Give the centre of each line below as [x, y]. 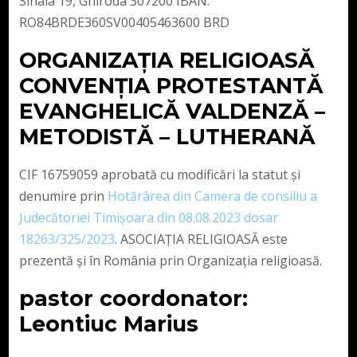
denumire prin [63, 196]
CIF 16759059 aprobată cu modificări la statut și [159, 174]
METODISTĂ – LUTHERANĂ [167, 136]
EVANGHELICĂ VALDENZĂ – [172, 111]
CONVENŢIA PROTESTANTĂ [171, 85]
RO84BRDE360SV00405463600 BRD [124, 23]
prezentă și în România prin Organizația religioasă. [170, 260]
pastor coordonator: [133, 298]
